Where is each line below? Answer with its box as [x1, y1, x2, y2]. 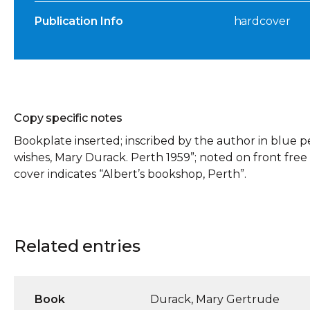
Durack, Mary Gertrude [150, 293, 280, 307]
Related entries [14, 236, 140, 257]
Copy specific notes [14, 111, 122, 125]
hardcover [233, 15, 291, 28]
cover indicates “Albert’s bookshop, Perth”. [14, 167, 246, 181]
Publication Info [35, 15, 123, 28]
